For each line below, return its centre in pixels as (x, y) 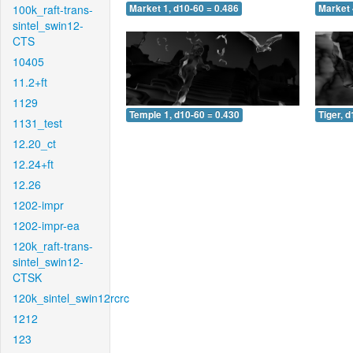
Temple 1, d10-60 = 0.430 (184, 114)
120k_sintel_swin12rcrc (71, 298)
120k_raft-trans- (53, 246)
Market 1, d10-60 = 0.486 (184, 9)
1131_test (37, 123)
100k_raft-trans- (53, 9)
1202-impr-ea (46, 225)
